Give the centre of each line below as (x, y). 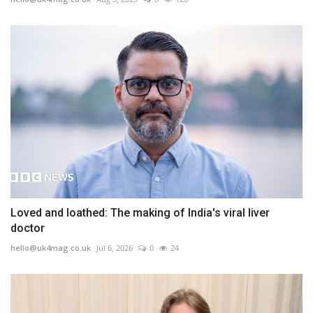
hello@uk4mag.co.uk (51, 248)
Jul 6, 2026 (115, 248)
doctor (28, 228)
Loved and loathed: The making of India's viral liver (140, 213)
